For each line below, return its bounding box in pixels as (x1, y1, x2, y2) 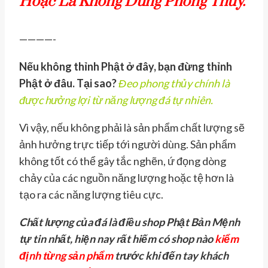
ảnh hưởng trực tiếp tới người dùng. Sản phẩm (19, 137, 236, 151)
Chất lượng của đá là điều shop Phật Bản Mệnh (19, 215, 240, 229)
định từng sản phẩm (19, 248, 113, 262)
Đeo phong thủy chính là (118, 76, 230, 90)
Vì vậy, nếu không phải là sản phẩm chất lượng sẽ (19, 120, 245, 134)
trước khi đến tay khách (113, 248, 229, 262)
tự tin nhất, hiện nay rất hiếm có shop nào (19, 232, 215, 245)
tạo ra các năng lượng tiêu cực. (19, 187, 163, 201)
